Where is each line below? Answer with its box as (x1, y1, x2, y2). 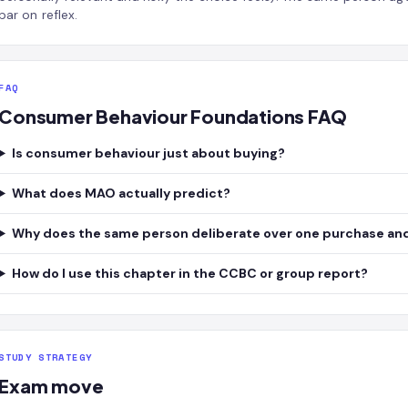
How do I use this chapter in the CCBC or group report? (11, 265, 368, 281)
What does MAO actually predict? (11, 185, 230, 201)
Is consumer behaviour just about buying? (11, 145, 285, 161)
